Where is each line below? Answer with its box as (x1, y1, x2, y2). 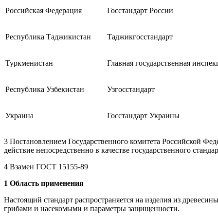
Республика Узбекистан (5, 85, 84, 93)
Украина (5, 111, 34, 120)
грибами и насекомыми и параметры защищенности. (4, 204, 180, 213)
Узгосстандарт (107, 85, 155, 93)
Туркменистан (5, 58, 53, 67)
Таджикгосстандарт (107, 32, 173, 41)
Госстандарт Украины (107, 111, 180, 120)
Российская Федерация (5, 6, 82, 15)
